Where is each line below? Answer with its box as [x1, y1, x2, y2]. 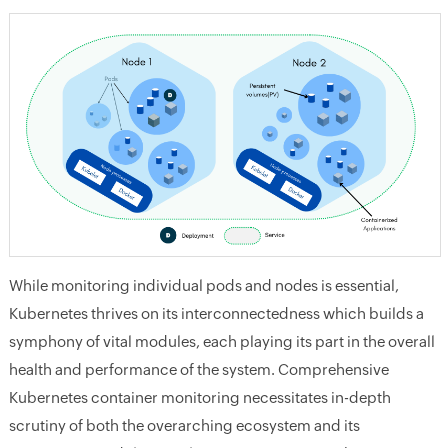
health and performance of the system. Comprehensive [8, 361, 389, 379]
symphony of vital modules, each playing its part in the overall [8, 333, 435, 351]
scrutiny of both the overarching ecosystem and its [8, 417, 360, 435]
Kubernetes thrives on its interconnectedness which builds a [8, 305, 424, 323]
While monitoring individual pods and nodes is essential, [8, 277, 399, 295]
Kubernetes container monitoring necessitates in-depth [8, 389, 391, 407]
